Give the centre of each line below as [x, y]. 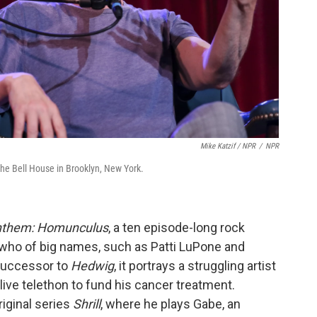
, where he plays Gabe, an [171, 304]
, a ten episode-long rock [177, 228]
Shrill [87, 304]
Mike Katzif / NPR [228, 146]
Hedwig [92, 266]
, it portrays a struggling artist [195, 266]
